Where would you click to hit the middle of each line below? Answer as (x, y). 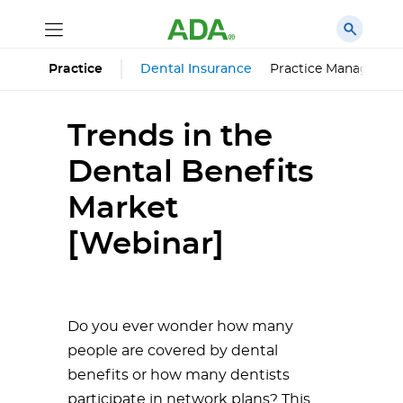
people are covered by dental (173, 351)
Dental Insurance (196, 69)
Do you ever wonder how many (180, 327)
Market (123, 209)
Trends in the (170, 137)
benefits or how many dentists (179, 375)
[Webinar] (146, 245)
